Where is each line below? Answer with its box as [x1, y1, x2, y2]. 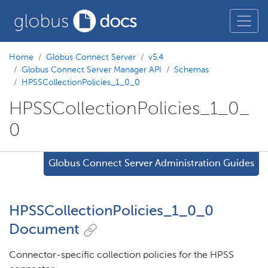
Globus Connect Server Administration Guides [48, 159, 254, 169]
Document [9, 222, 80, 237]
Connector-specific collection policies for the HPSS [9, 250, 234, 260]
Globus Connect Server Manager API [22, 66, 162, 74]
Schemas [174, 66, 209, 74]
